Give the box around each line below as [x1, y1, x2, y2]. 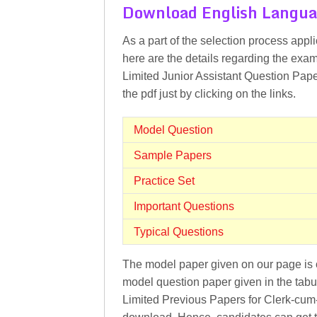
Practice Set [134, 175, 195, 187]
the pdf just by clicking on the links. [122, 88, 296, 100]
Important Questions [134, 200, 234, 212]
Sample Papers [134, 149, 212, 161]
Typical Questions [134, 226, 224, 238]
